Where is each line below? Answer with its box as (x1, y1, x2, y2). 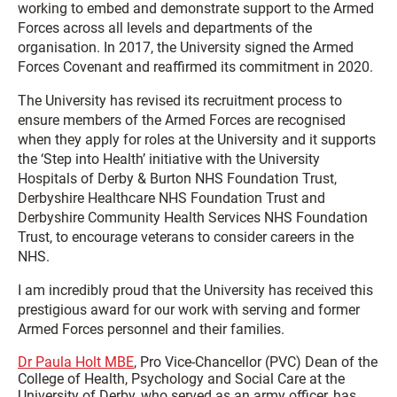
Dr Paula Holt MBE (18, 354, 134, 371)
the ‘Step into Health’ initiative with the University (18, 151, 320, 168)
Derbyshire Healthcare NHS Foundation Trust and (18, 190, 325, 207)
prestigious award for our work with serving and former (18, 301, 360, 319)
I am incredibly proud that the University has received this (18, 282, 373, 300)
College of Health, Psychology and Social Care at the (18, 370, 345, 388)
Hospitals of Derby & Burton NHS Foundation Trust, (18, 170, 337, 188)
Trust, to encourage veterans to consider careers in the (18, 229, 354, 246)
